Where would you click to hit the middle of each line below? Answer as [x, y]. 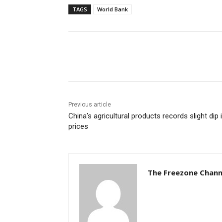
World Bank [112, 9]
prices [78, 127]
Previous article [90, 105]
